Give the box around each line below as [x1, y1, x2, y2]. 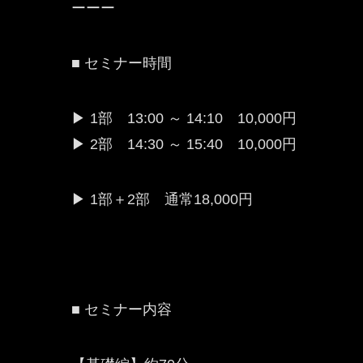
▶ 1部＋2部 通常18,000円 [71, 191, 253, 207]
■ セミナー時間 [71, 55, 172, 71]
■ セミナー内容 [71, 301, 172, 318]
